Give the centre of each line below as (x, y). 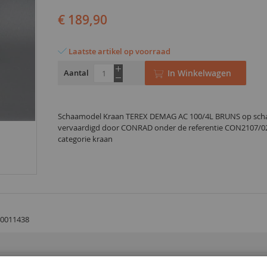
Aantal (76, 72)
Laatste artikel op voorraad (119, 51)
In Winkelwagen (199, 73)
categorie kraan (85, 139)
